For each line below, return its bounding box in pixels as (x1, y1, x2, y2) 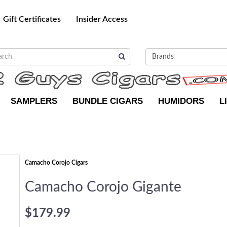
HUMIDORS (158, 96, 204, 106)
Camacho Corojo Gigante (25, 180, 181, 194)
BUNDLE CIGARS (72, 96, 143, 106)
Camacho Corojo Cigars (25, 160, 88, 166)
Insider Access (76, 15, 128, 23)
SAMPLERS (11, 96, 57, 106)
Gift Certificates (3, 15, 61, 23)
